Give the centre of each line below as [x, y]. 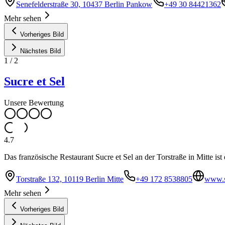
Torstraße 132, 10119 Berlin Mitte [70, 179]
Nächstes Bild [40, 51]
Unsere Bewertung [34, 103]
